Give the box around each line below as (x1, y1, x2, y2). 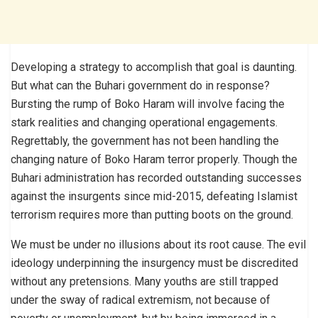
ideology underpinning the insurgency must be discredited (11, 256, 298, 270)
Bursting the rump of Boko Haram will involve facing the (11, 97, 285, 111)
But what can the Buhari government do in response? (11, 78, 270, 92)
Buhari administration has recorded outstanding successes (11, 170, 302, 185)
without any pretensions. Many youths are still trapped (11, 274, 278, 288)
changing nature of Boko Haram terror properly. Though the (11, 152, 297, 166)
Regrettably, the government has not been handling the (11, 133, 279, 148)
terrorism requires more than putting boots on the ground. (11, 207, 293, 221)
